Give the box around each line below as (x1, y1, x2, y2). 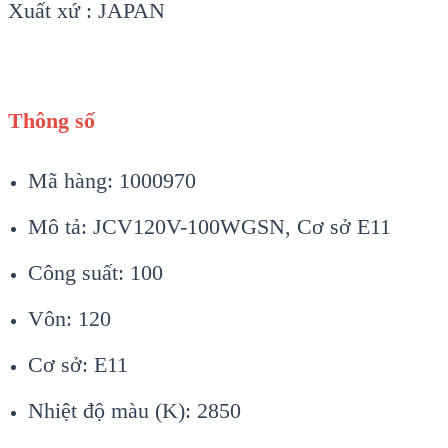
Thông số (8, 108, 95, 134)
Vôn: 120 (28, 306, 111, 332)
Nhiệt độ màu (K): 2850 (28, 398, 241, 424)
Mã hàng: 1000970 (28, 168, 196, 194)
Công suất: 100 (28, 260, 163, 286)
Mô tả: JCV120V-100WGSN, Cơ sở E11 (28, 214, 391, 240)
